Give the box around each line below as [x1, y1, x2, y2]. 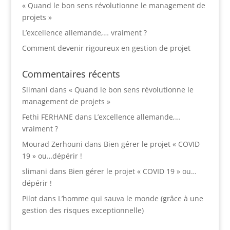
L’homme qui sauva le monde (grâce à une [57, 194, 203, 203]
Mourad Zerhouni [22, 139, 83, 149]
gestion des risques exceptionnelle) [22, 205, 144, 215]
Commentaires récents [22, 68, 120, 80]
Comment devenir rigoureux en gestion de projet [22, 43, 190, 53]
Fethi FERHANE [22, 112, 73, 122]
